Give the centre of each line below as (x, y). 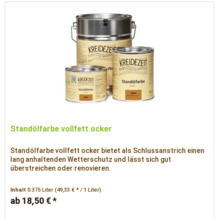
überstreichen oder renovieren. (61, 168)
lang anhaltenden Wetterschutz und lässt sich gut (91, 160)
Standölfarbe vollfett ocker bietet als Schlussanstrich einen (108, 151)
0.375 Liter (41, 190)
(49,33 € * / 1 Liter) (78, 190)
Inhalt (19, 190)
